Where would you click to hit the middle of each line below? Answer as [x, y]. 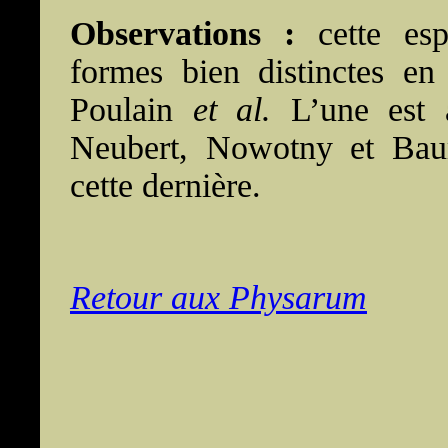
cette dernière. [165, 185]
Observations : [182, 33]
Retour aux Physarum [218, 297]
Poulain [131, 109]
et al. [232, 109]
